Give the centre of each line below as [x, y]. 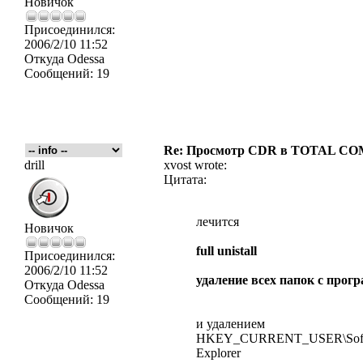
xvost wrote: [195, 165]
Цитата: [185, 179]
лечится [218, 222]
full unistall [226, 251]
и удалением [231, 324]
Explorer [218, 353]
